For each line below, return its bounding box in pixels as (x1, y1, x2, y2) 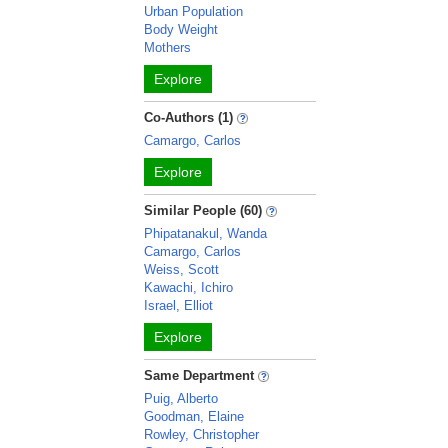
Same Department (144, 368, 259, 383)
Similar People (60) (144, 203, 263, 218)
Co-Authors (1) (144, 110, 234, 125)
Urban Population (144, 4, 244, 19)
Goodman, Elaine (144, 409, 245, 424)
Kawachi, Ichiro (144, 280, 234, 295)
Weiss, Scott (144, 262, 220, 277)
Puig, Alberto (144, 391, 219, 406)
